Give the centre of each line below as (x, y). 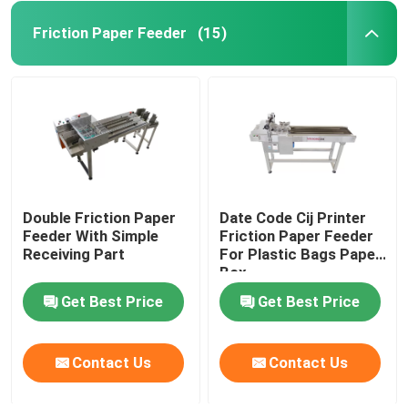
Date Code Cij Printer (258, 217)
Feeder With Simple (91, 235)
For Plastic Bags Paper (301, 254)
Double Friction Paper (100, 217)
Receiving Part (74, 254)
